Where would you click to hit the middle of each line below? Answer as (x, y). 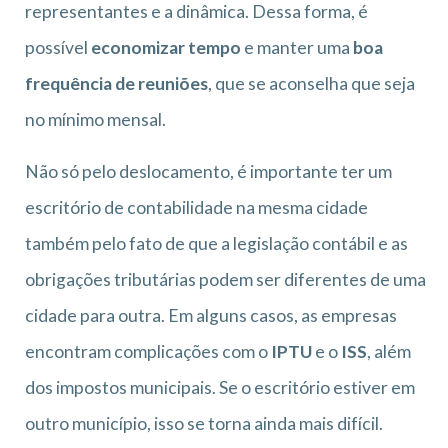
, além (389, 352)
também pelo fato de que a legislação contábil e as (216, 244)
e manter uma (297, 48)
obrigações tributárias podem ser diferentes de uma (225, 280)
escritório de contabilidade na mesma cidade (196, 208)
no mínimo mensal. (95, 120)
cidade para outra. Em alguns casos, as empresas (211, 316)
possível (58, 48)
